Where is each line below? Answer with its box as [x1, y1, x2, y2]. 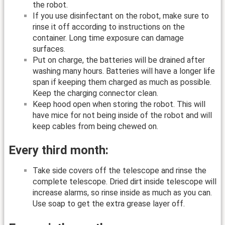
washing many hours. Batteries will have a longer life [33, 66, 215, 76]
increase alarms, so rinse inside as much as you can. [33, 188, 212, 198]
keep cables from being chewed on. [33, 122, 158, 132]
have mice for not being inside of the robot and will [33, 110, 212, 121]
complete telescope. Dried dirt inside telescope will [33, 177, 216, 187]
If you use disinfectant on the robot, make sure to [33, 11, 209, 21]
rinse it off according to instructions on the [33, 22, 185, 32]
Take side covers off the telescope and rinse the [33, 166, 206, 176]
